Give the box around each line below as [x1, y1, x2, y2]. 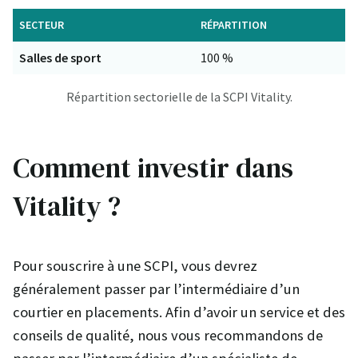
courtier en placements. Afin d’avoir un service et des [13, 302, 345, 321]
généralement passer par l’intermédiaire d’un [13, 279, 300, 298]
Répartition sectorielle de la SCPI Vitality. [66, 88, 292, 105]
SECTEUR [19, 17, 64, 32]
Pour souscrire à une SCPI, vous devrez [13, 256, 257, 275]
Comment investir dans [13, 148, 293, 187]
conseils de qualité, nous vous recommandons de [13, 325, 323, 344]
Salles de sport [19, 49, 101, 66]
